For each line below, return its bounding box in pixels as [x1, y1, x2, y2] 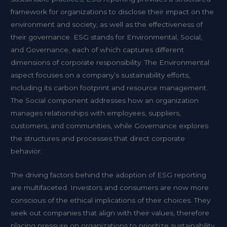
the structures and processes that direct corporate [11, 134, 185, 143]
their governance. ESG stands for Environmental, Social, [11, 33, 203, 42]
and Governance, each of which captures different [11, 46, 184, 54]
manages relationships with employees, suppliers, [11, 109, 181, 118]
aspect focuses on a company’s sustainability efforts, [11, 71, 191, 80]
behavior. [11, 147, 43, 156]
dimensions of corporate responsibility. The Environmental [11, 58, 210, 67]
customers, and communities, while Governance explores [11, 122, 209, 130]
